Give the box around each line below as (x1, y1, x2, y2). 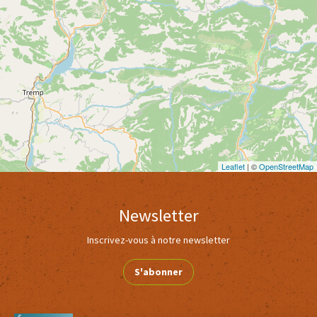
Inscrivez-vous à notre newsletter (87, 233, 230, 246)
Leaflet (221, 160, 245, 172)
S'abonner (134, 265, 183, 278)
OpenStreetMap (259, 160, 313, 172)
